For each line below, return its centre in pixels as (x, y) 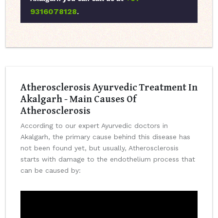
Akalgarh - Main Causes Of (78, 99)
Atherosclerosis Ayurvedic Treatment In (109, 87)
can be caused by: (51, 171)
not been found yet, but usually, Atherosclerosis (100, 148)
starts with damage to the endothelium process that (108, 159)
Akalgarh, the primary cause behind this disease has (105, 137)
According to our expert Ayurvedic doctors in (94, 126)
